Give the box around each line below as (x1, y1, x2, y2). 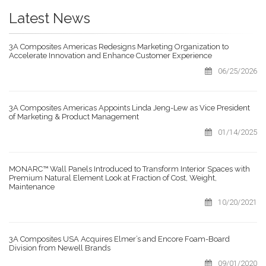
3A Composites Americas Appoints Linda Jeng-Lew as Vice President (9, 103, 250, 113)
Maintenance (9, 182, 55, 192)
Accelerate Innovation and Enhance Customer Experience (9, 51, 212, 61)
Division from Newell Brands (9, 243, 110, 253)
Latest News (9, 9, 90, 27)
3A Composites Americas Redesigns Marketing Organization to (9, 42, 229, 52)
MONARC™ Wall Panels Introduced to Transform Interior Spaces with (9, 164, 250, 174)
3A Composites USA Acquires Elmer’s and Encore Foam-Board (9, 235, 230, 244)
